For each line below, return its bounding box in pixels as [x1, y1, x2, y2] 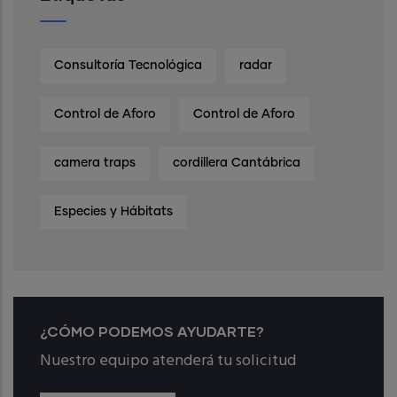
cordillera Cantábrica [173, 156, 300, 169]
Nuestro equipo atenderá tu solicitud [40, 347, 296, 374]
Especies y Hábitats [54, 205, 173, 218]
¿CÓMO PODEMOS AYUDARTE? [40, 322, 264, 339]
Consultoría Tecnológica [54, 58, 202, 72]
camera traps [54, 156, 136, 169]
